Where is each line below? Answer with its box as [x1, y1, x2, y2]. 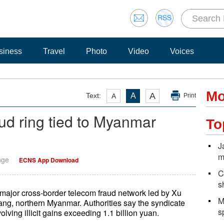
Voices [170, 47, 194, 55]
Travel [43, 47, 65, 55]
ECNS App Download [19, 155, 78, 164]
